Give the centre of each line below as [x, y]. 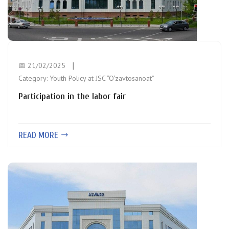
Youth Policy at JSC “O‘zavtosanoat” [102, 78]
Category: [34, 78]
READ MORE [39, 135]
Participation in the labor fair [72, 96]
